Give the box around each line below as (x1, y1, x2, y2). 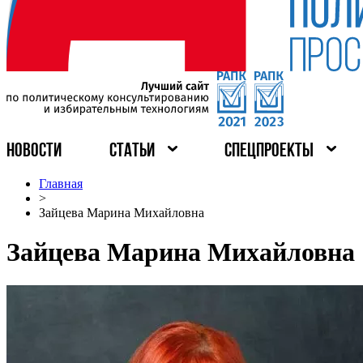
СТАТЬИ (109, 142, 155, 161)
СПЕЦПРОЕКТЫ (224, 142, 314, 161)
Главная (39, 177, 83, 190)
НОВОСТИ (6, 142, 62, 161)
